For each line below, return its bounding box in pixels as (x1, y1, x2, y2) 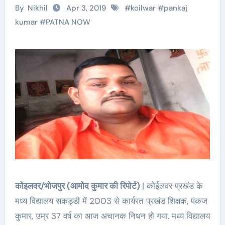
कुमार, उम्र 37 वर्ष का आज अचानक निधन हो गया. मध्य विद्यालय (15, 210, 210, 222)
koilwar (131, 3, 156, 13)
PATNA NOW (45, 17, 90, 27)
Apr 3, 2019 (64, 3, 108, 13)
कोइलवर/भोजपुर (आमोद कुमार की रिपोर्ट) (23, 180, 142, 192)
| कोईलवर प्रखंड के (142, 180, 203, 192)
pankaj (164, 3, 187, 13)
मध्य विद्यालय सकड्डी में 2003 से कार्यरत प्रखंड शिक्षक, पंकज (15, 195, 207, 207)
